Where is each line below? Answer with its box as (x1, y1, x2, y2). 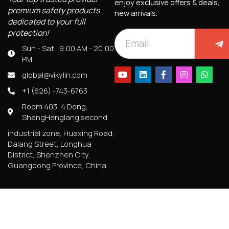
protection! (8, 28, 49, 39)
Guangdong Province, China (8, 161, 106, 171)
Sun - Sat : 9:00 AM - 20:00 (21, 43, 114, 54)
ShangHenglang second (21, 112, 107, 123)
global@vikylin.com (21, 70, 87, 80)
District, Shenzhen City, (8, 150, 90, 160)
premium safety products (8, 5, 100, 16)
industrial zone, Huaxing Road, (8, 128, 114, 139)
